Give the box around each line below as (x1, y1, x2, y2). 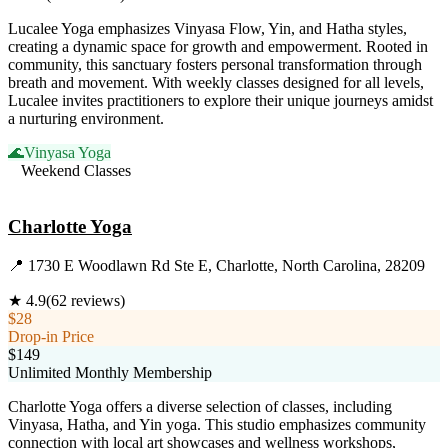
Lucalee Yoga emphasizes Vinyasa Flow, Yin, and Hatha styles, (8, 19, 407, 37)
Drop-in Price (8, 328, 94, 345)
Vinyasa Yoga (24, 143, 111, 161)
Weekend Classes (21, 161, 131, 179)
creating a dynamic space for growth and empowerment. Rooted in (8, 37, 428, 55)
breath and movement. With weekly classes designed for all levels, (8, 73, 424, 91)
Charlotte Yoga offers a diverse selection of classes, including (8, 398, 392, 415)
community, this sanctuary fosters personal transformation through (8, 55, 422, 73)
